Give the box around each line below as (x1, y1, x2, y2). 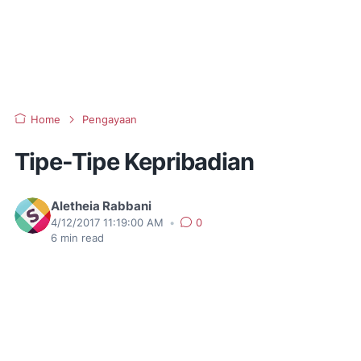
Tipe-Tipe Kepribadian (15, 147, 255, 176)
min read (57, 232, 104, 244)
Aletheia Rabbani (51, 199, 151, 214)
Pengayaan (82, 114, 137, 126)
